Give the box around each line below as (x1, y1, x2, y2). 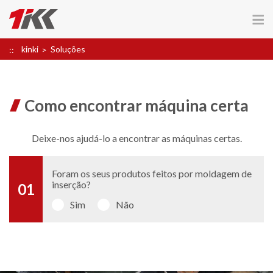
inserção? (52, 178, 91, 190)
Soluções (51, 44, 85, 55)
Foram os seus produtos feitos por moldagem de (52, 167, 252, 179)
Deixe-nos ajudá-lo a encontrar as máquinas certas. (31, 132, 242, 144)
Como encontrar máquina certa (24, 96, 249, 116)
